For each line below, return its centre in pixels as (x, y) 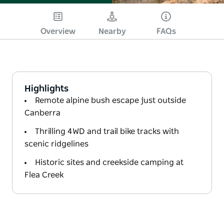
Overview (58, 31)
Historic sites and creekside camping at (109, 162)
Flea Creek (44, 175)
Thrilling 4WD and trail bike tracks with (107, 131)
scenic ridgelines (56, 144)
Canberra (42, 113)
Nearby (112, 31)
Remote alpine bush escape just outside (110, 100)
